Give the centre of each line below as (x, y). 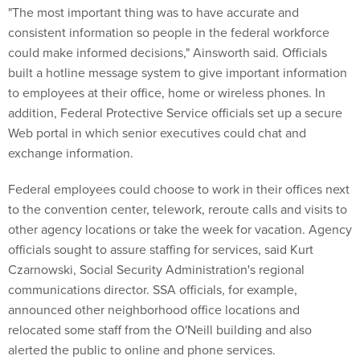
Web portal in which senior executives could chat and (157, 133)
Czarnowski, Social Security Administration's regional (156, 270)
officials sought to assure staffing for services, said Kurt (161, 250)
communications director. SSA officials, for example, (153, 290)
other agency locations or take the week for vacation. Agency (180, 229)
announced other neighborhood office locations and (154, 310)
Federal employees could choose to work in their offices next (179, 189)
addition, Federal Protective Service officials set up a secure (175, 113)
